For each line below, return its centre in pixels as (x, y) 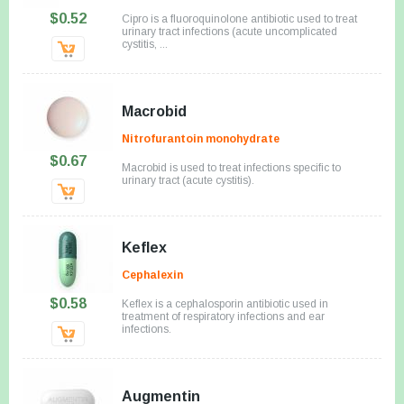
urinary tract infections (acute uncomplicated (230, 31)
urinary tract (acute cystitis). (188, 180)
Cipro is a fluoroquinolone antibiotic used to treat (239, 18)
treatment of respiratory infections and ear (223, 316)
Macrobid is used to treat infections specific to (231, 167)
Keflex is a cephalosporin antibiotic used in (225, 303)
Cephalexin (152, 275)
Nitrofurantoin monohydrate (201, 138)
